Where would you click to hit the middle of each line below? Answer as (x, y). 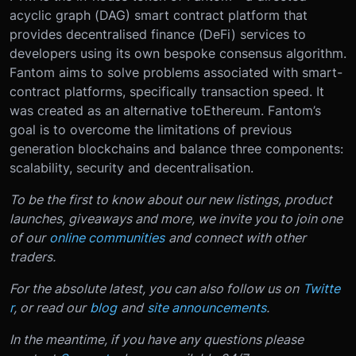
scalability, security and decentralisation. (132, 167)
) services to (269, 34)
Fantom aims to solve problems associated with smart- (176, 72)
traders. (33, 256)
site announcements (207, 307)
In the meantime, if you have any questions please (157, 339)
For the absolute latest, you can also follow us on (154, 288)
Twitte (321, 288)
